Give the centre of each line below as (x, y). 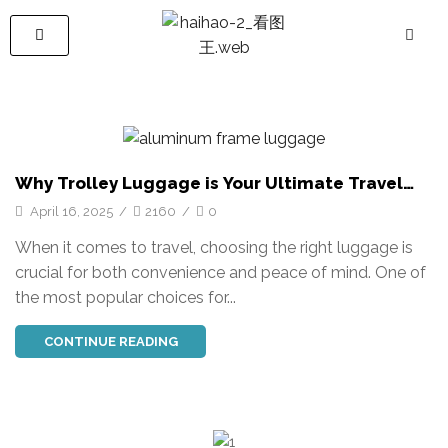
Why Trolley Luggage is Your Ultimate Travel (209, 182)
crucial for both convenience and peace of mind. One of (220, 273)
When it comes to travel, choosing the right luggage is (214, 248)
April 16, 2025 (70, 211)
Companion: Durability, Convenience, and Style (218, 202)
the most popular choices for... (125, 298)
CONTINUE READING (110, 342)
